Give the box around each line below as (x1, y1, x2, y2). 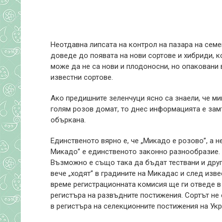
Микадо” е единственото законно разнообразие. (51, 147, 220, 156)
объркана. (51, 115, 86, 124)
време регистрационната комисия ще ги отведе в (51, 180, 221, 189)
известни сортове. (51, 73, 113, 82)
